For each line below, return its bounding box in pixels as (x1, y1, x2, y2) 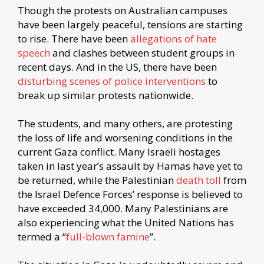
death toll (176, 173, 221, 187)
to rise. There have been (18, 31, 130, 45)
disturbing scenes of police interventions (18, 74, 206, 88)
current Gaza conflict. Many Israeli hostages (18, 144, 220, 159)
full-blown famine (66, 229, 150, 243)
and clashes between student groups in (50, 45, 235, 60)
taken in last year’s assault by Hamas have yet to (18, 159, 243, 173)
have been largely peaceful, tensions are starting (18, 17, 243, 31)
